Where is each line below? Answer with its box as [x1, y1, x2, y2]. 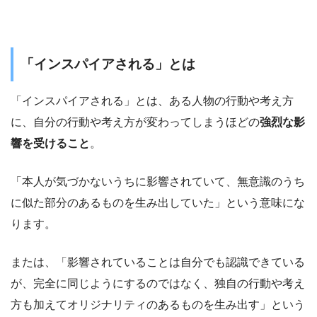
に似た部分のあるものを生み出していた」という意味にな [11, 197, 305, 209]
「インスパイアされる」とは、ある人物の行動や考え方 [11, 95, 294, 108]
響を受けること [11, 137, 90, 150]
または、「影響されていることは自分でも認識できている [11, 256, 305, 269]
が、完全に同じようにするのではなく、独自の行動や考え [11, 277, 305, 290]
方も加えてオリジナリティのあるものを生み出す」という [11, 299, 305, 311]
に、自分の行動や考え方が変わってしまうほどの [11, 116, 260, 129]
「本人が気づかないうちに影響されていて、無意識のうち [11, 175, 305, 188]
